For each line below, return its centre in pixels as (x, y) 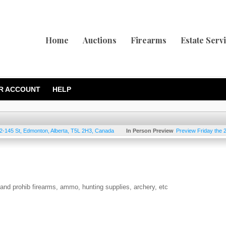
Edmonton (36, 131)
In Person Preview (150, 131)
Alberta (59, 131)
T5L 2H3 (81, 131)
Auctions (100, 40)
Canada (104, 131)
